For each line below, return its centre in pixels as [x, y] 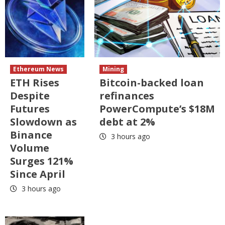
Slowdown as [43, 122]
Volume [30, 148]
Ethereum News [38, 69]
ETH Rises [35, 82]
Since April [38, 174]
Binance [31, 135]
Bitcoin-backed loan [152, 82]
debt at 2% [127, 122]
